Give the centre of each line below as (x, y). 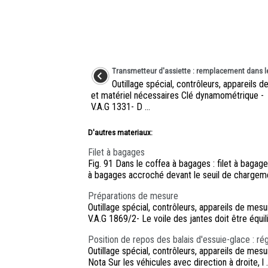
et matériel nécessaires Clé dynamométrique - (177, 96)
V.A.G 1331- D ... (121, 107)
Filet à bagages (116, 153)
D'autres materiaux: (120, 133)
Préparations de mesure (133, 196)
